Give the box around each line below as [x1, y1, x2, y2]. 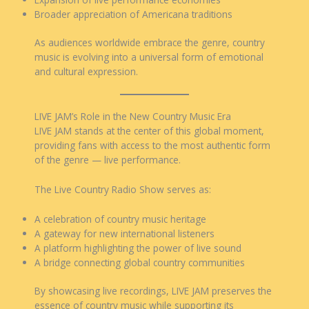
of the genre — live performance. [34, 152, 181, 166]
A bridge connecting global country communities [34, 255, 245, 269]
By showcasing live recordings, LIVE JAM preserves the [34, 284, 272, 298]
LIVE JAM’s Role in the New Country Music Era [34, 109, 231, 123]
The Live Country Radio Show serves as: [34, 182, 211, 196]
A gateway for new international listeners [34, 226, 215, 240]
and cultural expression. [34, 65, 138, 79]
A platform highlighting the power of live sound [34, 241, 241, 255]
